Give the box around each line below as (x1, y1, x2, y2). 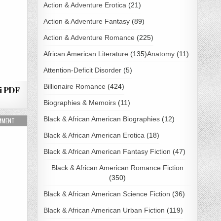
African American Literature (43, 49, 128, 58)
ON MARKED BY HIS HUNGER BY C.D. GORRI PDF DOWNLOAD (14, 116, 156, 125)
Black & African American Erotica (43, 131, 145, 139)
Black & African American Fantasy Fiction (43, 147, 171, 155)
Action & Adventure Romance (43, 33, 135, 41)
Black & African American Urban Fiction (43, 206, 165, 214)
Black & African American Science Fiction (43, 189, 170, 198)
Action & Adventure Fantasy (43, 17, 130, 25)
